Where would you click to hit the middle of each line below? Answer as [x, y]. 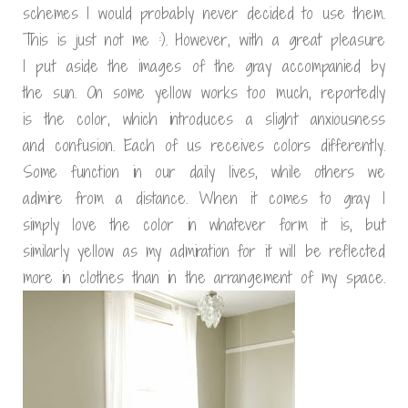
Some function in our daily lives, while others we [204, 172]
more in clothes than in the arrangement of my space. [204, 277]
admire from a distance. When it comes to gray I [204, 198]
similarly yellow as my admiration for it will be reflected [204, 251]
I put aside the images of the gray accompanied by [204, 66]
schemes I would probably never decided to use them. [204, 13]
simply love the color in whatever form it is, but [204, 224]
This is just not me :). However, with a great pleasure [204, 40]
